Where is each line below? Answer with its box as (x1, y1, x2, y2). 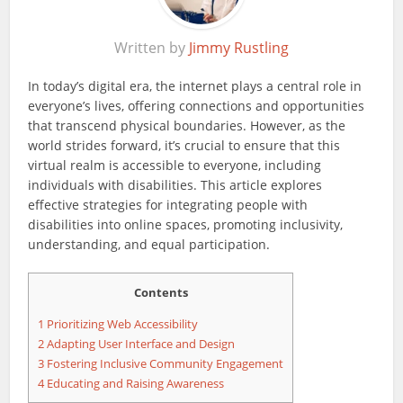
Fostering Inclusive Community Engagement (44, 355, 284, 372)
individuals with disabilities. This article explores (28, 175, 323, 193)
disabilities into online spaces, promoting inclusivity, (28, 215, 344, 233)
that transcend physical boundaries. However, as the (28, 116, 346, 134)
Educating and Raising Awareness (44, 375, 225, 392)
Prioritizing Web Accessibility (44, 316, 199, 333)
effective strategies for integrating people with (28, 195, 309, 213)
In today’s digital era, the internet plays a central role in (28, 76, 363, 94)
